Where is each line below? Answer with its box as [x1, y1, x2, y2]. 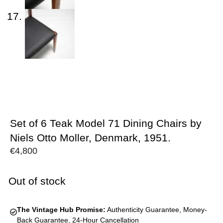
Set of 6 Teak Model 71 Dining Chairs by [10, 117, 202, 129]
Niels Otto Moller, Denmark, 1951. [10, 132, 171, 144]
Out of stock [8, 175, 66, 187]
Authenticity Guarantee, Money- [105, 206, 207, 214]
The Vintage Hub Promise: [16, 206, 106, 214]
